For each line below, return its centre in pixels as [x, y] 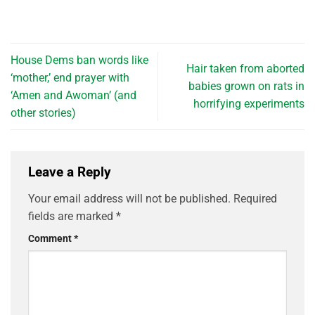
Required [255, 198]
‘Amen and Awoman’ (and [73, 95]
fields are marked [72, 216]
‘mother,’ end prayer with [70, 77]
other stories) [43, 112]
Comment [51, 238]
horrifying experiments [249, 104]
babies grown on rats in [246, 86]
